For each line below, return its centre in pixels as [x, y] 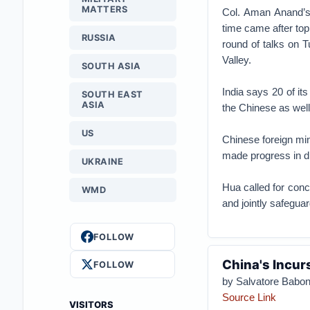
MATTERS [104, 9]
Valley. [236, 60]
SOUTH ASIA [111, 66]
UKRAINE [102, 162]
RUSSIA [99, 38]
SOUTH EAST [112, 94]
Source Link [249, 297]
